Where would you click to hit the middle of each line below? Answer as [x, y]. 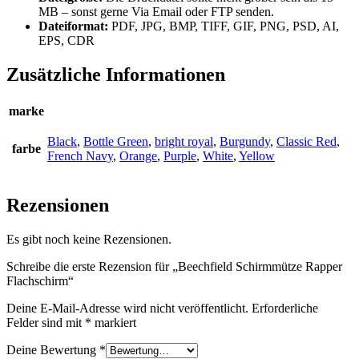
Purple [180, 155]
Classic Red [307, 141]
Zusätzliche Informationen [116, 74]
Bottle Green [116, 141]
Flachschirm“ [40, 280]
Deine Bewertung [53, 349]
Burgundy [245, 141]
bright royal [184, 141]
